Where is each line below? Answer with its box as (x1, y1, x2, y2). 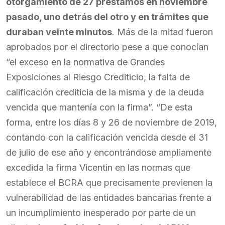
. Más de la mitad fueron (112, 27, 213, 37)
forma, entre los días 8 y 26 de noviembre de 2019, (6, 117, 217, 128)
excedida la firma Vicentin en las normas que (6, 162, 190, 173)
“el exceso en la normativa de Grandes (6, 57, 165, 67)
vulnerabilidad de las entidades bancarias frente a (6, 192, 211, 203)
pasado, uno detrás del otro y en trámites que (6, 12, 208, 22)
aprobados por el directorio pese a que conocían (6, 42, 208, 52)
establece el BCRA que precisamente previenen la (6, 177, 212, 188)
